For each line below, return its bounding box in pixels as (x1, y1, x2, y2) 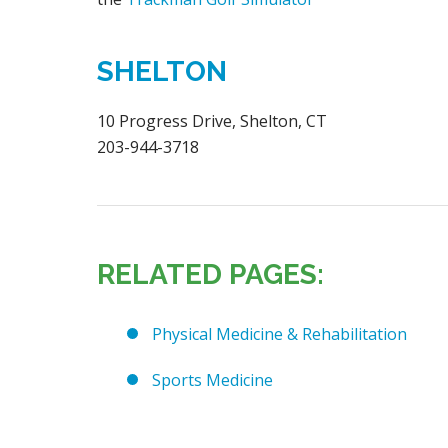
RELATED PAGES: (97, 258, 324, 292)
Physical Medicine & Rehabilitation (152, 323, 407, 346)
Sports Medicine (152, 369, 273, 392)
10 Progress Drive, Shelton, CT (97, 110, 327, 133)
